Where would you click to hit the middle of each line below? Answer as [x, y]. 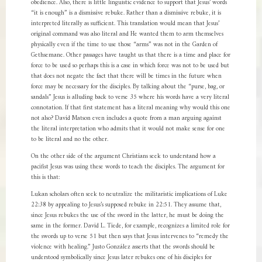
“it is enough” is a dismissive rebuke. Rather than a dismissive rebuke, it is [126, 13]
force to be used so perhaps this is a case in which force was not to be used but [130, 66]
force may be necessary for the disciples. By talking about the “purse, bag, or [127, 87]
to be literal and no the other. [69, 139]
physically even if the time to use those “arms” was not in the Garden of [124, 45]
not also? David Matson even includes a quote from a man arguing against [126, 118]
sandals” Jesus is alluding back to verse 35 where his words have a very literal [130, 97]
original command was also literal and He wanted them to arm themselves [127, 34]
